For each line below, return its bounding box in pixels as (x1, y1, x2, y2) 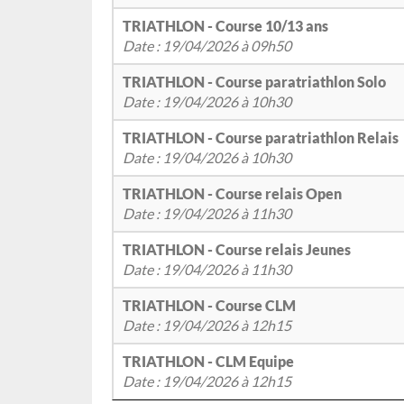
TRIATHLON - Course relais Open (123, 185, 342, 203)
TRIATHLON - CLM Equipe (123, 353, 294, 371)
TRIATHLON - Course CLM (123, 297, 296, 315)
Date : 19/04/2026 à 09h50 (123, 37, 291, 55)
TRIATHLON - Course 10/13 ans (123, 17, 328, 35)
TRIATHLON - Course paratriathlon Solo (123, 73, 386, 91)
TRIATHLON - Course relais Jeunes (123, 241, 351, 259)
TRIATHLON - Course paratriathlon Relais (123, 129, 399, 147)
